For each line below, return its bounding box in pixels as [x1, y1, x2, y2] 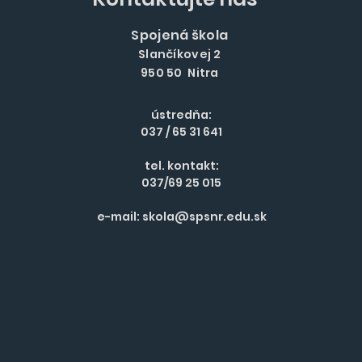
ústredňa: [151, 107, 213, 124]
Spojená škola [131, 26, 229, 45]
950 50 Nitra [140, 65, 219, 82]
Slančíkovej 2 [137, 46, 221, 63]
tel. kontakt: [144, 158, 219, 175]
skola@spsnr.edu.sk [141, 208, 267, 225]
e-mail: [96, 208, 142, 225]
